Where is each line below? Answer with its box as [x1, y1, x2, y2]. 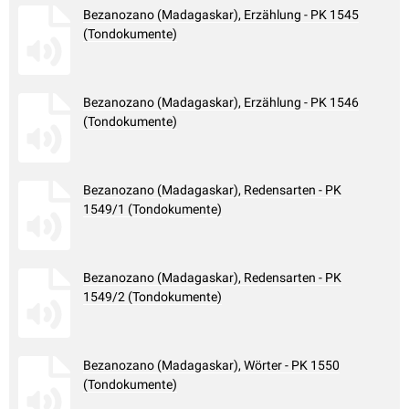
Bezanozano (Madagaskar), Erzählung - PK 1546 [83, 95, 359, 110]
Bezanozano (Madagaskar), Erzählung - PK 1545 [83, 7, 359, 23]
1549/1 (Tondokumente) [83, 202, 222, 217]
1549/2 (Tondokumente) [83, 289, 222, 305]
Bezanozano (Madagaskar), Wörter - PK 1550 [83, 358, 340, 373]
